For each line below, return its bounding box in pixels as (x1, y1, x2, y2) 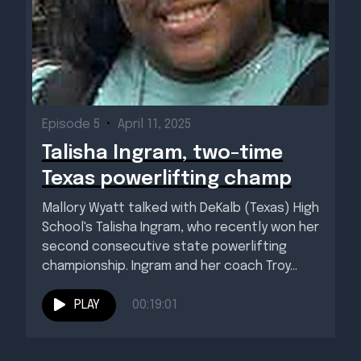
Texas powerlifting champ (42, 168, 292, 189)
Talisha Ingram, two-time (42, 143, 283, 164)
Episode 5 (42, 117, 100, 131)
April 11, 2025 (118, 117, 191, 131)
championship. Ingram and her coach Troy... (42, 259, 297, 273)
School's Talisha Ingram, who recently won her (42, 220, 319, 234)
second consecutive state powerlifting (42, 239, 287, 254)
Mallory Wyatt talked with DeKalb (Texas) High (42, 201, 319, 215)
